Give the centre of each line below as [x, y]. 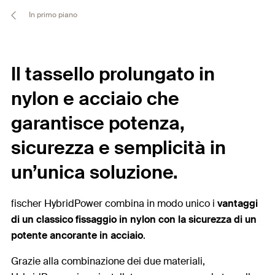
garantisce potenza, [98, 123]
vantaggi [238, 203]
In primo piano [52, 15]
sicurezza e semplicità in [118, 148]
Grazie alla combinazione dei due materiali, [108, 261]
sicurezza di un [223, 219]
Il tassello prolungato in [113, 74]
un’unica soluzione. [95, 172]
